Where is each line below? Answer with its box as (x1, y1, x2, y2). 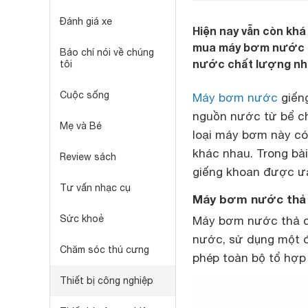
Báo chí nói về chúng (60, 47, 154, 58)
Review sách (60, 151, 116, 162)
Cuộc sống (60, 89, 109, 100)
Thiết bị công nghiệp (60, 275, 153, 286)
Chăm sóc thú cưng (60, 244, 149, 255)
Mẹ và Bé (60, 120, 102, 131)
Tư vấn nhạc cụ (60, 182, 131, 193)
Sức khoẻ (60, 213, 104, 224)
